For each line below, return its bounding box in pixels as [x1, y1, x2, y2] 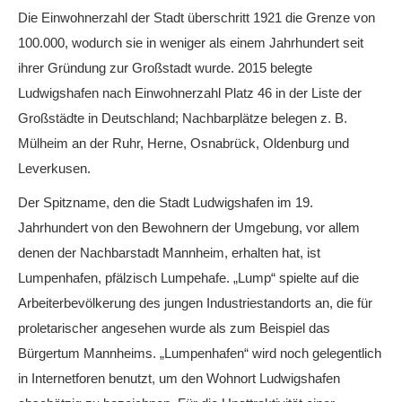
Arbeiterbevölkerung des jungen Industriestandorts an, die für [18, 295, 372, 310]
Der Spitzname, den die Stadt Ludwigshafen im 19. [18, 195, 313, 210]
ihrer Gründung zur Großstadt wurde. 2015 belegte [18, 60, 312, 75]
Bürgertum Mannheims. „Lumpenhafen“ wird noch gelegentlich [18, 345, 381, 361]
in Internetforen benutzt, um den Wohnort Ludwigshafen [18, 371, 340, 386]
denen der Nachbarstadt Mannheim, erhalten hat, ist [18, 245, 320, 260]
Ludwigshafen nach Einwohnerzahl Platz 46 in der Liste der [18, 85, 362, 100]
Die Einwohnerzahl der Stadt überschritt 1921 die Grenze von [18, 10, 375, 25]
